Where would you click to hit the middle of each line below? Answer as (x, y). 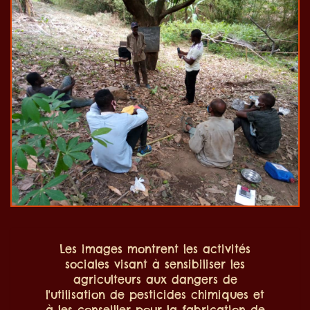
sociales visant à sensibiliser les (155, 264)
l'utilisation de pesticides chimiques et (155, 294)
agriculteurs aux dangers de (155, 279)
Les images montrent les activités (155, 249)
